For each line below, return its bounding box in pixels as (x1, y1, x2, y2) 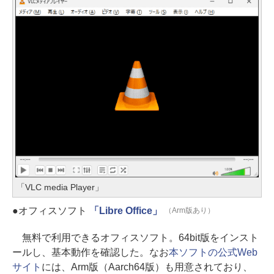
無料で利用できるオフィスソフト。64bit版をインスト (12, 232, 259, 243)
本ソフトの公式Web (168, 247, 257, 258)
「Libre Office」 (89, 206, 162, 217)
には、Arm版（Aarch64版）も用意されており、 (41, 262, 253, 273)
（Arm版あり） (164, 206, 215, 215)
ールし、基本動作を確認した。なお (12, 247, 169, 258)
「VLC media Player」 (17, 182, 103, 193)
